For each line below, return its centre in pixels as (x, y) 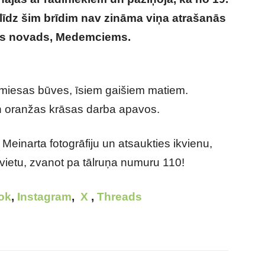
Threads (119, 197)
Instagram (44, 197)
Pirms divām (167, 37)
